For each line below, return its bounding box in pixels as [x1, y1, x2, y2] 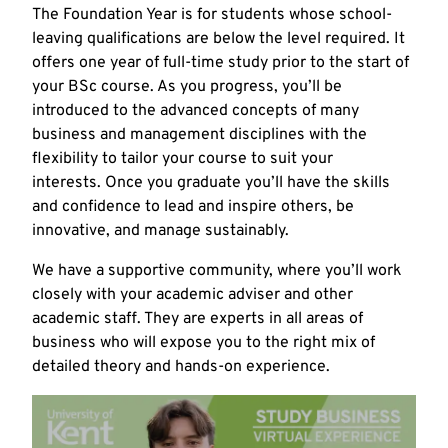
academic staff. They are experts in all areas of [32, 308, 363, 329]
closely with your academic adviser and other [32, 284, 353, 305]
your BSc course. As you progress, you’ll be [32, 76, 342, 97]
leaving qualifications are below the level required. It [32, 28, 405, 49]
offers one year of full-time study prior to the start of [32, 52, 409, 73]
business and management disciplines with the [32, 124, 367, 145]
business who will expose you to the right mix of [32, 332, 375, 353]
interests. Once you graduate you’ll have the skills [32, 172, 390, 193]
